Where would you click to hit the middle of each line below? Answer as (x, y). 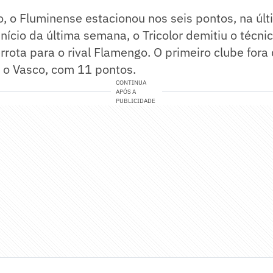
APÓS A (126, 92)
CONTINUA (131, 83)
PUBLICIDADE (136, 101)
